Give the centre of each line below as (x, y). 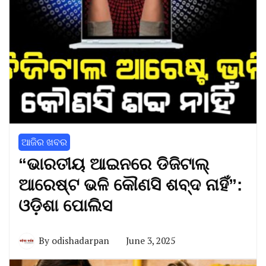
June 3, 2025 (151, 241)
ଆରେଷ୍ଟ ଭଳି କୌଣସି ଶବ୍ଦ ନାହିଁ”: (130, 185)
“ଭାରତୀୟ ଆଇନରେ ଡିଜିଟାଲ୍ (114, 164)
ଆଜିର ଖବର (44, 142)
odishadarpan (80, 241)
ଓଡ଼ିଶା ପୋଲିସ (65, 205)
